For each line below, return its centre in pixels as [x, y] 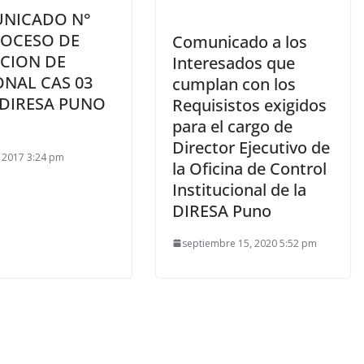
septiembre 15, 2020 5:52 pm [249, 243]
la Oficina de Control [249, 168]
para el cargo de [232, 126]
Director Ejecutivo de [251, 147]
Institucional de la [239, 189]
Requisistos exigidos [249, 105]
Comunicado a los [240, 41]
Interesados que [234, 63]
